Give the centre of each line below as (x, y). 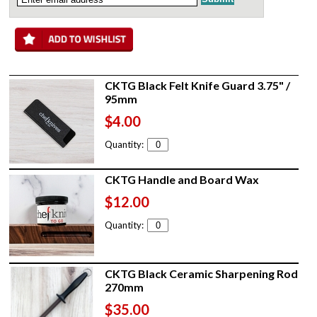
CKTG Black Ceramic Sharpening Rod (202, 273)
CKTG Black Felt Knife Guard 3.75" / (198, 85)
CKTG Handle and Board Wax (182, 179)
